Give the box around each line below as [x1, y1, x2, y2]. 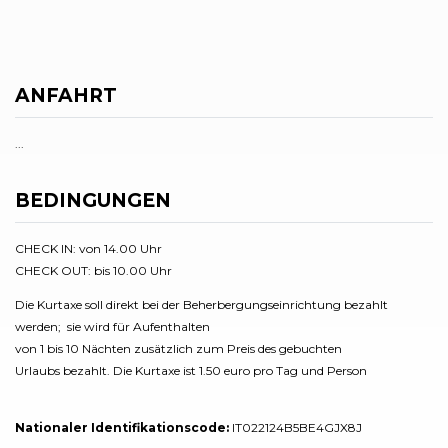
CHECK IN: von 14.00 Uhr [15, 240, 162, 256]
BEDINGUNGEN [15, 188, 171, 212]
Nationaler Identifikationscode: [15, 419, 229, 435]
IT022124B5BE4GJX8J [229, 419, 362, 435]
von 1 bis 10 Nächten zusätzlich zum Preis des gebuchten [15, 340, 342, 356]
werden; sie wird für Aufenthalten [15, 318, 213, 334]
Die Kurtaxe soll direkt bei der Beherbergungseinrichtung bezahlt [15, 296, 388, 312]
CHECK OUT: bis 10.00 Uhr [15, 262, 172, 278]
